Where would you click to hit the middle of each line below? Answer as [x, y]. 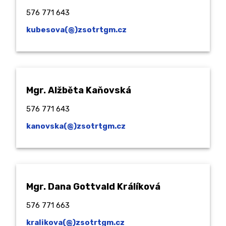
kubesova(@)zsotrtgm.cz [76, 30]
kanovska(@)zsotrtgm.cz [76, 126]
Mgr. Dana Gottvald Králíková [93, 186]
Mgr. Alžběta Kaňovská [79, 90]
